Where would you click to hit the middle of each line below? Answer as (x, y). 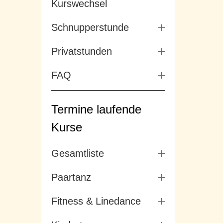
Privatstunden (82, 52)
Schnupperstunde (90, 28)
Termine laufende (96, 110)
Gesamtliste (78, 154)
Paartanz (71, 177)
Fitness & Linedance (96, 201)
